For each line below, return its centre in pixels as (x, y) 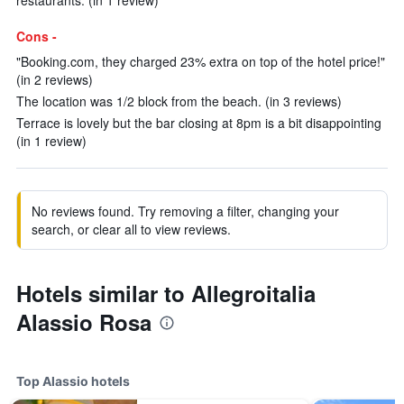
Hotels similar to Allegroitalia (166, 293)
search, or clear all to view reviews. (131, 229)
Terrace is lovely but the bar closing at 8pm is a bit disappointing (199, 123)
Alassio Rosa (84, 322)
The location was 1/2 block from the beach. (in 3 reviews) (179, 101)
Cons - (37, 36)
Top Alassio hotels (73, 381)
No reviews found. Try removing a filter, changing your (185, 211)
